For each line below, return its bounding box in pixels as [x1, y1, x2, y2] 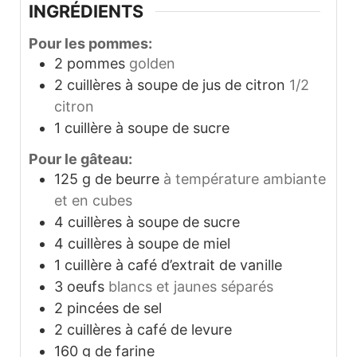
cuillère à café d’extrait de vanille [65, 257, 282, 274]
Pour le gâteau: [29, 151, 132, 168]
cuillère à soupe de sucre [65, 119, 229, 136]
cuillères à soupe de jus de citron [67, 76, 285, 93]
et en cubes [54, 192, 132, 210]
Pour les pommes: [29, 34, 152, 52]
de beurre [95, 171, 159, 188]
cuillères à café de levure [67, 321, 232, 339]
